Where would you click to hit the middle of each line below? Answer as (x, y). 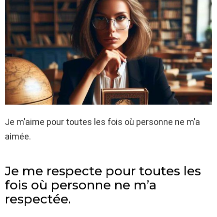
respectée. (38, 199)
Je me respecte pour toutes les (103, 171)
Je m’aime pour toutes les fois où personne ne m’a (102, 122)
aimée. (18, 136)
